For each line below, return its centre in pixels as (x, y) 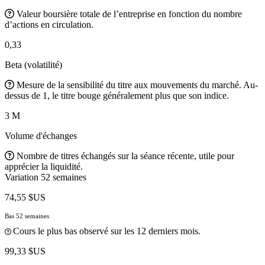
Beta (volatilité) (33, 64)
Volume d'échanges (41, 135)
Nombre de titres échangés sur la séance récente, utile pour (125, 156)
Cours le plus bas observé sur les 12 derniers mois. (107, 231)
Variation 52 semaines (46, 177)
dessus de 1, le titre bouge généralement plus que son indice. (117, 95)
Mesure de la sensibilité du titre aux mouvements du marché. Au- (137, 85)
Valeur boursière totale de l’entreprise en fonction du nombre (129, 14)
